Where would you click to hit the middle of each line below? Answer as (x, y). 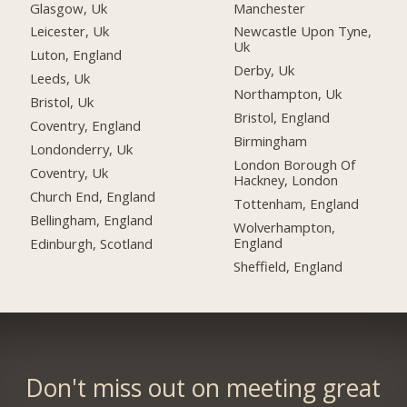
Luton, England (76, 55)
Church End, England (93, 196)
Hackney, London (286, 180)
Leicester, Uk (70, 31)
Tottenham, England (297, 203)
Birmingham (271, 141)
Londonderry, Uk (82, 149)
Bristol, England (282, 118)
